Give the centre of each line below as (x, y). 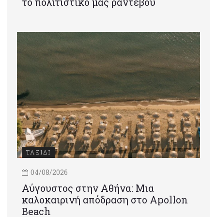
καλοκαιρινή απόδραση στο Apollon (105, 200)
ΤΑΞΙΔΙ (38, 152)
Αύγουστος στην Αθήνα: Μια (88, 188)
